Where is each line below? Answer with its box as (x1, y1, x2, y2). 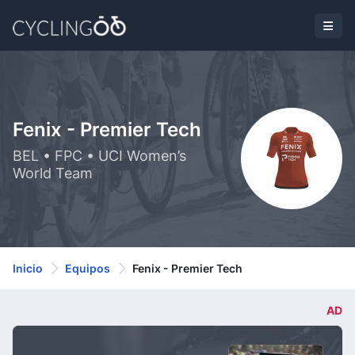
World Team (13, 165, 93, 181)
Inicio (13, 261, 43, 275)
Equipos (65, 261, 110, 275)
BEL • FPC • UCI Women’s (13, 147, 186, 164)
